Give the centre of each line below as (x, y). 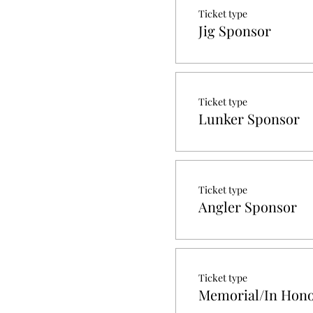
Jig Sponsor (234, 30)
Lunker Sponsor (249, 118)
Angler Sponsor (247, 206)
